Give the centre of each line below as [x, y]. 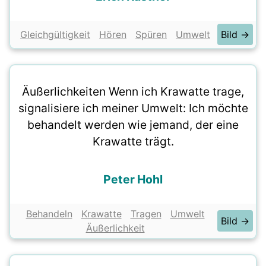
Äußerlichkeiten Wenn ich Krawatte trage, [133, 91]
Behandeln [49, 214]
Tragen [146, 214]
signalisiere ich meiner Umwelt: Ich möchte [133, 108]
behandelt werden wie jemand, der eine [133, 125]
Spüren [151, 34]
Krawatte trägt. [133, 141]
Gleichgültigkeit [55, 34]
